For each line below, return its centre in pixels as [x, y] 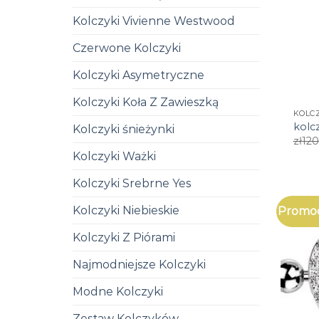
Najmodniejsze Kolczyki [139, 264]
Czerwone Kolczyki [127, 48]
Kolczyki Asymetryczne [138, 75]
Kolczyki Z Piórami [124, 237]
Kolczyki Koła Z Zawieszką [146, 102]
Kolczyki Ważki [114, 156]
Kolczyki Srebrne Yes [132, 183]
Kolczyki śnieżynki [124, 129]
